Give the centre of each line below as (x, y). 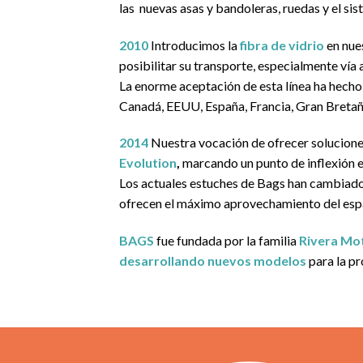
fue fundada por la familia (226, 241)
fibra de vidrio (282, 45)
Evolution (148, 163)
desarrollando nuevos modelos (213, 261)
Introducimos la (193, 45)
